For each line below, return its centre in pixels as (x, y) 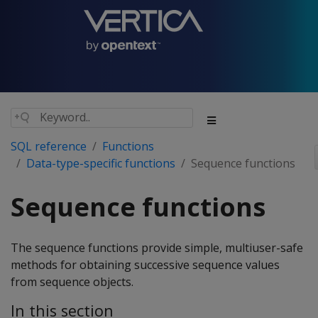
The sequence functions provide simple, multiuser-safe (157, 248)
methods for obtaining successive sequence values (145, 265)
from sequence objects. (72, 282)
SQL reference (49, 146)
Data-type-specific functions (101, 163)
